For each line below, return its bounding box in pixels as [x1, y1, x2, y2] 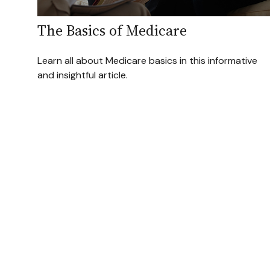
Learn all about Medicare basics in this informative [37, 54, 257, 67]
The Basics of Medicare [37, 20, 187, 41]
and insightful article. [37, 69, 128, 82]
